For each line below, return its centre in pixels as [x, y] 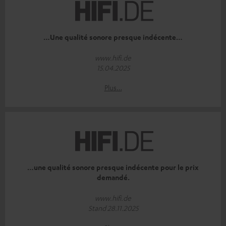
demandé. [113, 178]
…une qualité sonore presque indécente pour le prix [113, 167]
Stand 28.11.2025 [113, 208]
